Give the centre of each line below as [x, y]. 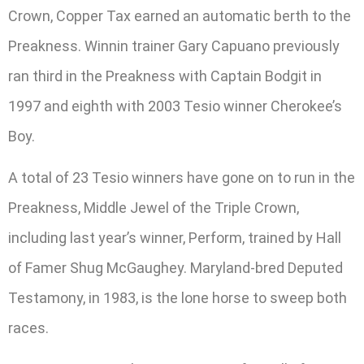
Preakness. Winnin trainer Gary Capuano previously [174, 45]
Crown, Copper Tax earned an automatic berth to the [180, 15]
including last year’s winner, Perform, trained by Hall [175, 238]
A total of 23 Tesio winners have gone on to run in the [182, 178]
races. [28, 328]
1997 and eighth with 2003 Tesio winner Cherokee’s [175, 106]
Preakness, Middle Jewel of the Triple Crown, [154, 208]
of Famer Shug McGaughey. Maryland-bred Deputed [175, 268]
